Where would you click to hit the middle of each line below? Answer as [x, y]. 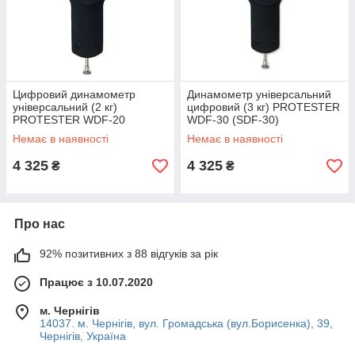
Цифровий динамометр [74, 94]
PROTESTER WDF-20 [69, 120]
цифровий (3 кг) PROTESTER [263, 107]
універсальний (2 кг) [65, 107]
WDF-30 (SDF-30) [233, 120]
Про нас [40, 224]
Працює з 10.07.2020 [96, 282]
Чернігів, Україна [83, 336]
